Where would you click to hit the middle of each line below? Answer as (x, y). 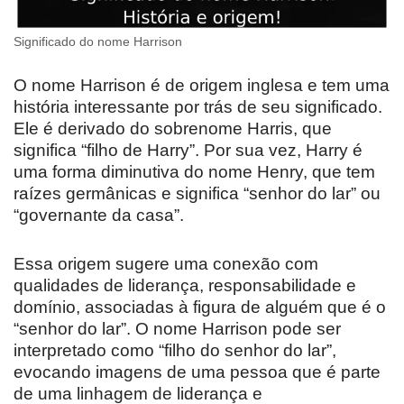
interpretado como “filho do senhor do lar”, (175, 351)
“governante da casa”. (99, 216)
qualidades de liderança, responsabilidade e (185, 286)
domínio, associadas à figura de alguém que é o (200, 308)
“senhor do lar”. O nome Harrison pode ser (177, 329)
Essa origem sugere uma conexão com (166, 264)
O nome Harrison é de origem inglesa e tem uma (202, 86)
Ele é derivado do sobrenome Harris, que (173, 129)
